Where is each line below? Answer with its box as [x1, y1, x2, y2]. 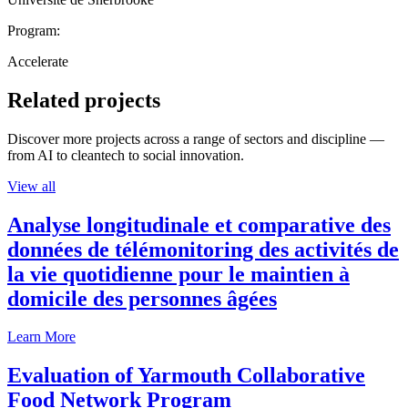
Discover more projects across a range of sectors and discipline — [7, 130, 384, 147]
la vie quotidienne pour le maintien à [7, 261, 350, 286]
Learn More [7, 329, 76, 345]
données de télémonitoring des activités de [7, 237, 399, 261]
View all [7, 178, 56, 194]
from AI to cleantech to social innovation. [7, 147, 244, 163]
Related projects [7, 87, 160, 112]
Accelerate [7, 53, 68, 69]
